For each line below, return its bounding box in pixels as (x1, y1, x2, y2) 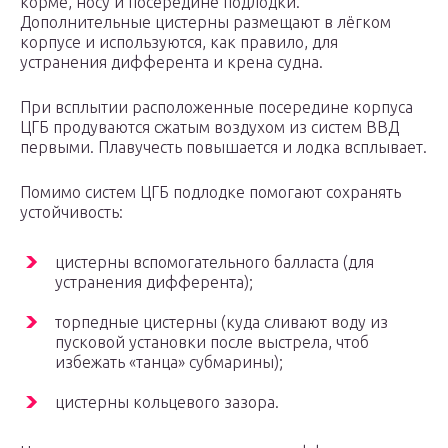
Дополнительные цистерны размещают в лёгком (20, 13, 391, 32)
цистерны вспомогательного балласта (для (55, 253, 374, 272)
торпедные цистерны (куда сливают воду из (55, 313, 388, 332)
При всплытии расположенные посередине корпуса (20, 98, 413, 117)
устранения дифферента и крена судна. (20, 53, 323, 72)
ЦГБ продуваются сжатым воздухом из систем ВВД (20, 118, 399, 137)
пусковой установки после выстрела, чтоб (55, 333, 369, 352)
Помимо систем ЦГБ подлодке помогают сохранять (20, 183, 401, 202)
